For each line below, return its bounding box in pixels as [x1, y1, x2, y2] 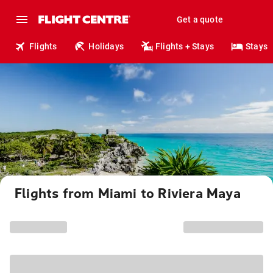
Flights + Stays [155, 41, 214, 51]
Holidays [88, 41, 124, 51]
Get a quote [176, 15, 223, 24]
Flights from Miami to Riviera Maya [15, 186, 241, 202]
